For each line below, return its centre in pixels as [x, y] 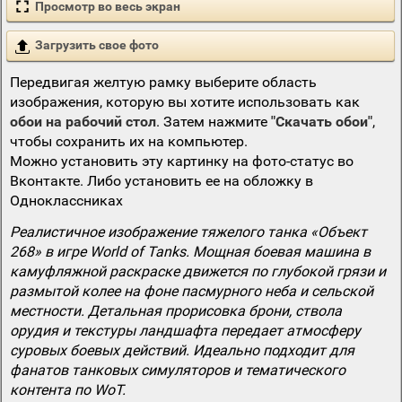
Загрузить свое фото [97, 45]
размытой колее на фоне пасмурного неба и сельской [191, 291]
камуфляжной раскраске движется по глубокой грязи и [197, 271]
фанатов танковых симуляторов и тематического [177, 370]
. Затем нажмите [213, 121]
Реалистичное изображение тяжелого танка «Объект [188, 232]
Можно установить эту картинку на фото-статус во [181, 161]
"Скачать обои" [321, 121]
